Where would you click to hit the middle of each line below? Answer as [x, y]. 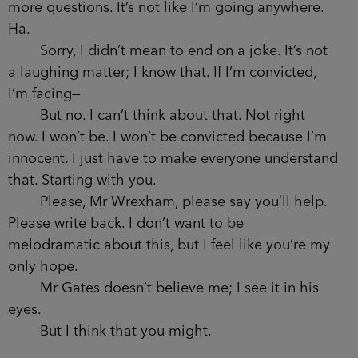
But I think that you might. [110, 331]
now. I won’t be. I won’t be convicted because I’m [167, 137]
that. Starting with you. [82, 180]
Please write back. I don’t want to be [126, 223]
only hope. [43, 267]
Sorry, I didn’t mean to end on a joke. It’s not [168, 51]
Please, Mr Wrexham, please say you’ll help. [167, 202]
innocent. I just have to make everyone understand [173, 159]
